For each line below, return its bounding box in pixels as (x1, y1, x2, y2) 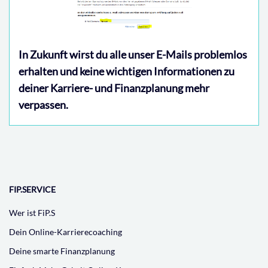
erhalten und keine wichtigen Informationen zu (19, 65, 234, 78)
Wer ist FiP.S (9, 208, 55, 218)
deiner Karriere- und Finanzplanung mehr (19, 81, 209, 95)
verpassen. (19, 98, 68, 112)
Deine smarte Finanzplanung (9, 246, 115, 257)
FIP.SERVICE (9, 184, 56, 195)
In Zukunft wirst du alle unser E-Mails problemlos (19, 48, 247, 62)
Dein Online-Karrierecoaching (9, 227, 122, 237)
